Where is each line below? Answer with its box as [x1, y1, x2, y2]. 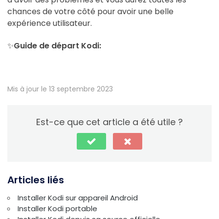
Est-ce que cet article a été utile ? [36, 116, 183, 128]
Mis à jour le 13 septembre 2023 [7, 84, 113, 94]
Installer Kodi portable [18, 203, 97, 214]
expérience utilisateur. [7, 18, 92, 29]
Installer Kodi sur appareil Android [18, 193, 138, 203]
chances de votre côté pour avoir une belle [7, 6, 174, 17]
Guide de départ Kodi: [14, 40, 101, 51]
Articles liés [7, 173, 64, 187]
